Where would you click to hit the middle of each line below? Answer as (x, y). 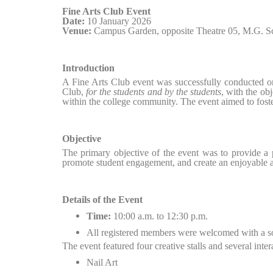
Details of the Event (102, 200)
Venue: (77, 30)
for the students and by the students (154, 91)
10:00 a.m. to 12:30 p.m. (159, 216)
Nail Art (102, 263)
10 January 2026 (118, 21)
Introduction (88, 68)
